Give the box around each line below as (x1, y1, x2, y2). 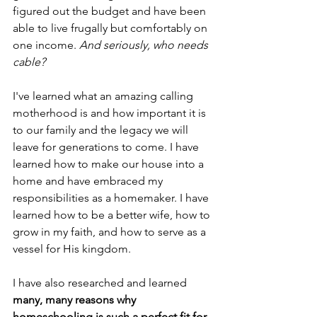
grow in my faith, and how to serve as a (13, 224, 209, 238)
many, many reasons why (13, 292, 139, 306)
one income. (13, 38, 79, 52)
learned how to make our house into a (13, 156, 207, 171)
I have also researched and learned (13, 275, 190, 289)
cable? (13, 54, 48, 69)
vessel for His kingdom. (13, 241, 131, 255)
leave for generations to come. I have (13, 139, 202, 154)
